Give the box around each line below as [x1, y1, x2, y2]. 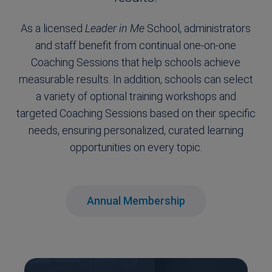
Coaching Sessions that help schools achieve [31, 55, 241, 69]
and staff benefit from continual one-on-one [35, 38, 237, 52]
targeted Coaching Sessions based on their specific [16, 106, 256, 120]
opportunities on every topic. [69, 140, 202, 154]
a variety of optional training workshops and [35, 89, 236, 103]
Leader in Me [85, 21, 145, 35]
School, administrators [144, 21, 251, 35]
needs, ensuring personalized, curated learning [28, 123, 243, 137]
